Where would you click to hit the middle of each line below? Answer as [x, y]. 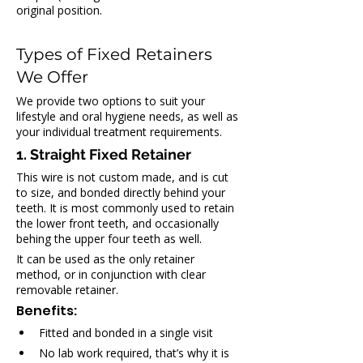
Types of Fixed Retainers [116, 54]
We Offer [52, 77]
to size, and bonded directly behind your [122, 192]
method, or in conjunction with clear [113, 274]
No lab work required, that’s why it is [136, 353]
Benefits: [47, 311]
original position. [59, 10]
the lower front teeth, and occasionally [119, 223]
